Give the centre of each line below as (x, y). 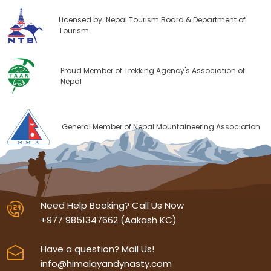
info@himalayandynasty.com (106, 263)
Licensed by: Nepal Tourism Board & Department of (152, 19)
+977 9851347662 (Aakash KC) (109, 220)
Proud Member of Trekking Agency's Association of (153, 70)
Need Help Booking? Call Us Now (112, 205)
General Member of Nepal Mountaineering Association (161, 126)
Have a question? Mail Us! (97, 249)
